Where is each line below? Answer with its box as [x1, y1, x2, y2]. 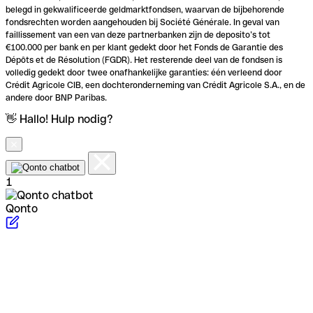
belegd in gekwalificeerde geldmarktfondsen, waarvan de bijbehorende [6, 5, 284, 15]
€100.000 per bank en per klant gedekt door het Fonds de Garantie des [6, 43, 283, 53]
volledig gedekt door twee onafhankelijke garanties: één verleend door [6, 68, 282, 78]
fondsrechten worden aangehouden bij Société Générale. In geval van [6, 17, 279, 28]
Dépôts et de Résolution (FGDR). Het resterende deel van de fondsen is [6, 55, 282, 66]
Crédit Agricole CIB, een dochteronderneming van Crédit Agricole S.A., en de [6, 80, 305, 91]
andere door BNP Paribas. [6, 93, 107, 103]
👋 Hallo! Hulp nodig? [6, 112, 113, 126]
